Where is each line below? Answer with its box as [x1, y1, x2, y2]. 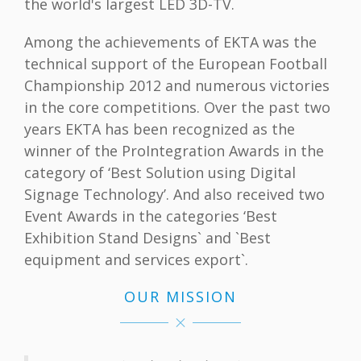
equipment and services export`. [24, 250, 248, 270]
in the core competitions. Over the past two [24, 98, 330, 118]
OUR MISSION [124, 287, 237, 307]
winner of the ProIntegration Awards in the [24, 141, 324, 161]
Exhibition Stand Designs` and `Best [24, 228, 271, 248]
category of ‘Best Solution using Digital [24, 163, 296, 183]
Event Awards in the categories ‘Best [24, 206, 277, 226]
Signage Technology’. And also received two [24, 185, 325, 205]
